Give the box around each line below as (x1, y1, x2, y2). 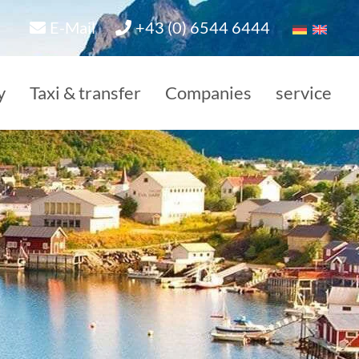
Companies (165, 81, 252, 103)
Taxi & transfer (30, 81, 141, 103)
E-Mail (50, 18, 95, 37)
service (276, 81, 332, 103)
